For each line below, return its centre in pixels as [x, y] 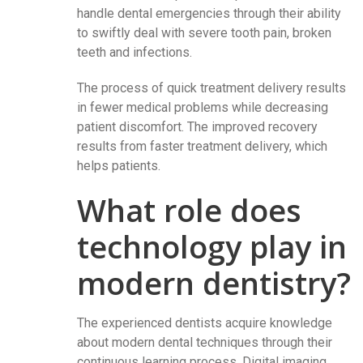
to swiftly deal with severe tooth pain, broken [204, 32]
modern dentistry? [214, 282]
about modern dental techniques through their [205, 342]
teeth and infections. [135, 52]
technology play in [212, 246]
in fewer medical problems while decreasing [203, 107]
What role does [189, 209]
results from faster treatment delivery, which [202, 146]
